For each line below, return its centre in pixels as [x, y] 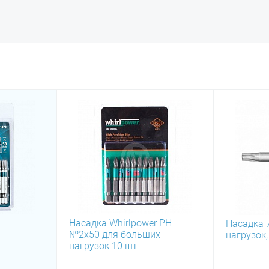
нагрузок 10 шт [103, 246]
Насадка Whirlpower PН [120, 223]
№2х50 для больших [115, 234]
